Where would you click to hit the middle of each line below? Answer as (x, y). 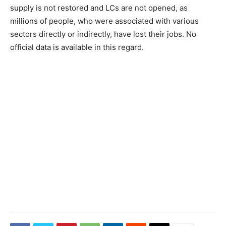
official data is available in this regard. (77, 47)
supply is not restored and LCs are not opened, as (99, 8)
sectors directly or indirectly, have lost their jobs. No (103, 34)
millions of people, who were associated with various (104, 21)
